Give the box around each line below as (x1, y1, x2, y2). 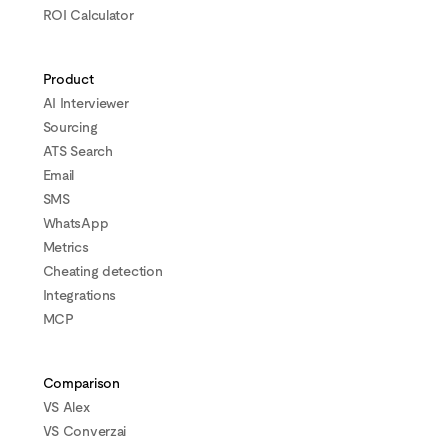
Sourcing (42, 120, 98, 135)
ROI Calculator (42, 8, 134, 23)
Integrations (42, 288, 117, 303)
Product (42, 72, 94, 87)
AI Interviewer (42, 96, 129, 111)
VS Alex (42, 400, 90, 415)
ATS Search (42, 144, 113, 159)
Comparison (42, 376, 120, 391)
